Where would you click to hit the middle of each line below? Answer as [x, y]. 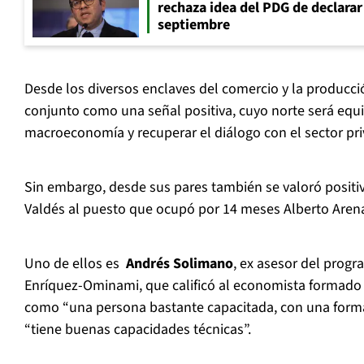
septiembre [194, 25]
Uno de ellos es [74, 264]
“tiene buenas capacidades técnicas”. [138, 330]
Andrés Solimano [178, 264]
